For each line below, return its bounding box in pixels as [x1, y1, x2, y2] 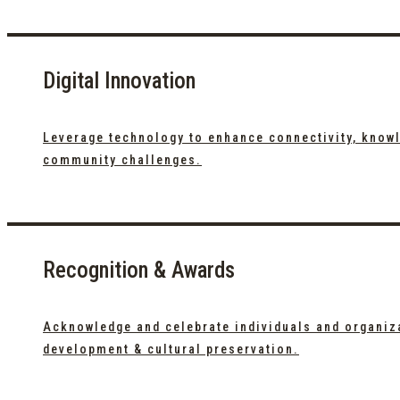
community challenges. [43, 152, 202, 167]
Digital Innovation [43, 68, 196, 95]
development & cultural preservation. [43, 341, 299, 356]
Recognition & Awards [43, 257, 235, 284]
